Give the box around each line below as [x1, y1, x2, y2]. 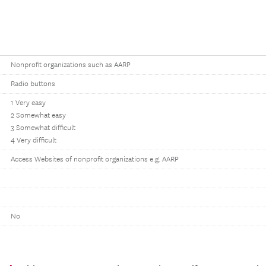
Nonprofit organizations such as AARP [11, 61, 131, 69]
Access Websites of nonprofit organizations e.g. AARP [11, 155, 179, 164]
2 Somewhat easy [11, 111, 66, 120]
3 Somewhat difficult [11, 123, 75, 132]
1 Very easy [11, 99, 46, 107]
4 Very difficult [11, 136, 56, 145]
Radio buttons [11, 80, 55, 88]
